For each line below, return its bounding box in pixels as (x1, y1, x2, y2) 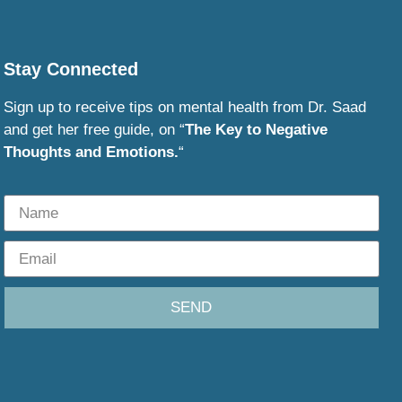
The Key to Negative (184, 121, 328, 139)
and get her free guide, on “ (3, 121, 185, 139)
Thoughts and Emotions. (3, 144, 179, 162)
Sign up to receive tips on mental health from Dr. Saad (3, 99, 366, 117)
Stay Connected (3, 59, 138, 80)
